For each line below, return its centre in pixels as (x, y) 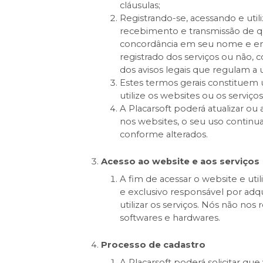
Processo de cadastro (153, 245)
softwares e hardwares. (170, 218)
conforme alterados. (163, 135)
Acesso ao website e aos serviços (180, 162)
